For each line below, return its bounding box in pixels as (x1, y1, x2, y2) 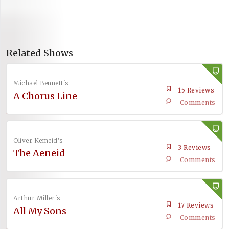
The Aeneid (13, 147, 65, 159)
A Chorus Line (13, 89, 77, 102)
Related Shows (6, 47, 73, 59)
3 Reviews (178, 143, 211, 151)
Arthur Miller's (13, 194, 60, 202)
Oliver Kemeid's (13, 136, 63, 145)
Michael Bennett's (13, 79, 68, 87)
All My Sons (13, 204, 66, 217)
